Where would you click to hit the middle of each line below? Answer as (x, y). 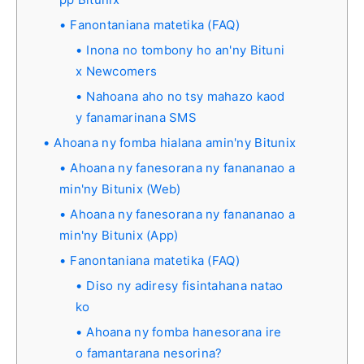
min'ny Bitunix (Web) (120, 188)
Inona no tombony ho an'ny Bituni (186, 50)
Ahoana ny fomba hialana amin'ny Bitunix (175, 142)
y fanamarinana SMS (136, 117)
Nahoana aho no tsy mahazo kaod (186, 96)
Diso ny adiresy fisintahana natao (185, 285)
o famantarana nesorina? (149, 353)
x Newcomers (117, 71)
